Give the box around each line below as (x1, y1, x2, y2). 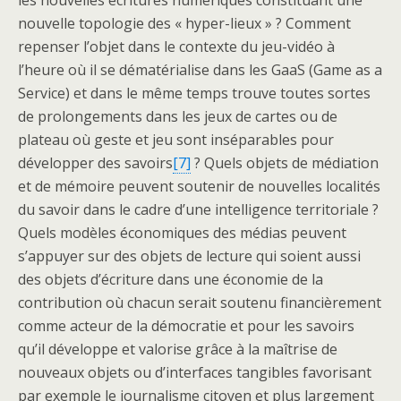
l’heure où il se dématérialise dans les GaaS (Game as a (18, 59, 382, 80)
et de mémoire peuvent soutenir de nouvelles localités (18, 175, 380, 196)
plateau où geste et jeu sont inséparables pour (18, 129, 334, 149)
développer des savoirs (18, 152, 173, 173)
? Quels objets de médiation (191, 152, 379, 173)
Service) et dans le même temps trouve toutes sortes (18, 82, 371, 103)
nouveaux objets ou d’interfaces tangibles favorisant (18, 362, 371, 382)
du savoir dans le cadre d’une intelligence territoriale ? (18, 199, 379, 219)
